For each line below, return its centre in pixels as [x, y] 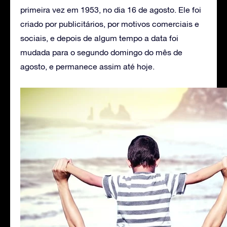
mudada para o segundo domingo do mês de [101, 52]
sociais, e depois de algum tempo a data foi [99, 38]
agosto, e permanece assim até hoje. [87, 66]
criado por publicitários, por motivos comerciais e [110, 24]
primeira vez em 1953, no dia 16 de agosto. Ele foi [111, 9]
